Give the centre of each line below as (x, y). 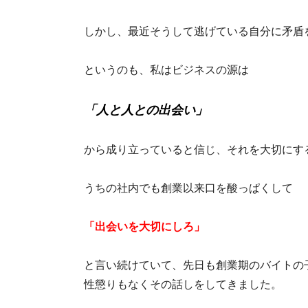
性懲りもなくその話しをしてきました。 (183, 285)
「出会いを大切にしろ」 (144, 227)
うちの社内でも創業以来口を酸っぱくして (188, 188)
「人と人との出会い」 (146, 110)
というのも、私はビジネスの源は (166, 70)
